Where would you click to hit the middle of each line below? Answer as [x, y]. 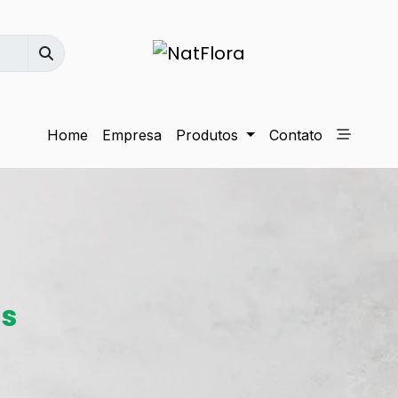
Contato [295, 135]
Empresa [132, 135]
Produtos [210, 135]
